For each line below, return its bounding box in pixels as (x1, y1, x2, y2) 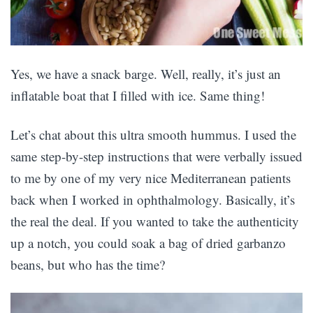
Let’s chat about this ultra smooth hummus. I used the (10, 125, 296, 143)
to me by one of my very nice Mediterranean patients (10, 168, 291, 187)
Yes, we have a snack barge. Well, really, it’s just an (10, 64, 281, 82)
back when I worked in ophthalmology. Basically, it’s (10, 190, 295, 208)
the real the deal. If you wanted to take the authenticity (10, 212, 299, 230)
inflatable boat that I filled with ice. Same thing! (10, 86, 265, 104)
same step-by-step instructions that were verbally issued (10, 147, 303, 165)
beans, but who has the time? (10, 255, 165, 273)
